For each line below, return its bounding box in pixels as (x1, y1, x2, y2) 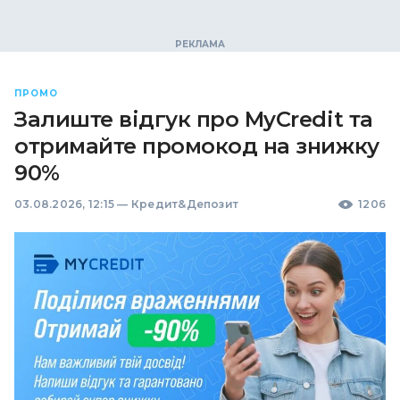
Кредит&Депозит (130, 197, 239, 211)
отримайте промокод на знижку (14, 133, 379, 159)
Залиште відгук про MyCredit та (14, 106, 373, 132)
